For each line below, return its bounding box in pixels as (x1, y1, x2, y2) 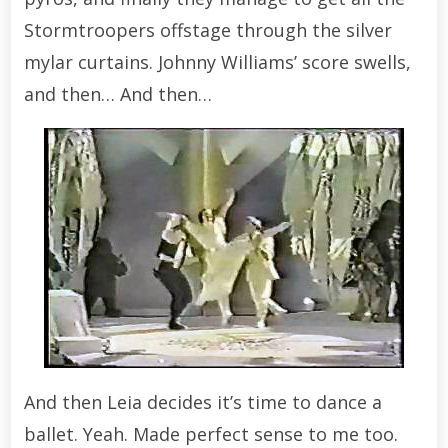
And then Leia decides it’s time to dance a (23, 389, 382, 414)
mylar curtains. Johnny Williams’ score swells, (23, 49, 411, 74)
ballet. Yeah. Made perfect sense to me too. (23, 421, 398, 446)
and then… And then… (23, 81, 212, 106)
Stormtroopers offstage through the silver (23, 17, 392, 42)
